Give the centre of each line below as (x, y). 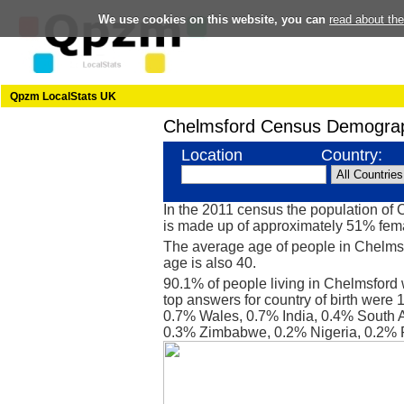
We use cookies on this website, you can (214, 18)
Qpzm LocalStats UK (63, 96)
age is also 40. (210, 263)
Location (212, 155)
